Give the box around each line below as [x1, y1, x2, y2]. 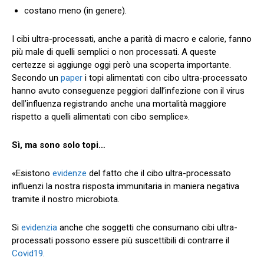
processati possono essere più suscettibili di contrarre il [12, 235, 229, 246]
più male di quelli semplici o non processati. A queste [12, 46, 216, 57]
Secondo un [12, 72, 61, 83]
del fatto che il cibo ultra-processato [87, 167, 231, 179]
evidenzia [21, 222, 57, 233]
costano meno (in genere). [24, 5, 127, 16]
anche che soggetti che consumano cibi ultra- [57, 222, 237, 233]
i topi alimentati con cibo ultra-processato [82, 72, 247, 83]
